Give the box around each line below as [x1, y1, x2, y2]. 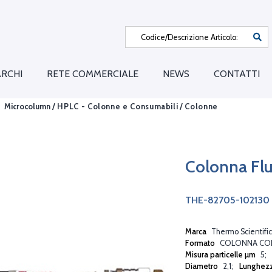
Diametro [185, 261, 220, 271]
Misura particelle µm [185, 250, 257, 259]
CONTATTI [214, 68, 260, 80]
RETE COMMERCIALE [47, 68, 138, 80]
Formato [185, 238, 217, 248]
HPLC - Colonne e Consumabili [57, 101, 178, 111]
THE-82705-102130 [185, 194, 270, 206]
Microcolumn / [2, 101, 58, 111]
